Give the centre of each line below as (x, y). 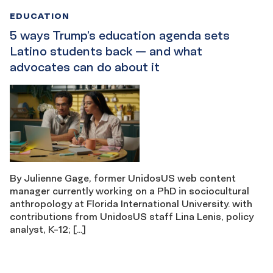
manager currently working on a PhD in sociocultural (129, 191)
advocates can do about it (85, 67)
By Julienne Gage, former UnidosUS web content (123, 178)
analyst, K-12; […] (48, 229)
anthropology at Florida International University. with (131, 204)
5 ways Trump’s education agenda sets (120, 35)
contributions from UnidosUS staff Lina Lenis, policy (132, 217)
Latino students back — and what (106, 51)
